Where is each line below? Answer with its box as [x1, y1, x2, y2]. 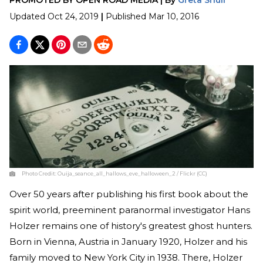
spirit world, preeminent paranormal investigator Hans [9, 204, 250, 216]
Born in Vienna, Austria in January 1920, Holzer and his [9, 236, 247, 248]
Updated [9, 11, 48, 22]
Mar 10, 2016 [149, 11, 199, 22]
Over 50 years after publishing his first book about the [9, 188, 248, 200]
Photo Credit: [22, 170, 58, 177]
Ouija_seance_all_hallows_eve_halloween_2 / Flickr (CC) [58, 170, 207, 177]
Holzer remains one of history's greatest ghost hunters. [9, 220, 252, 232]
